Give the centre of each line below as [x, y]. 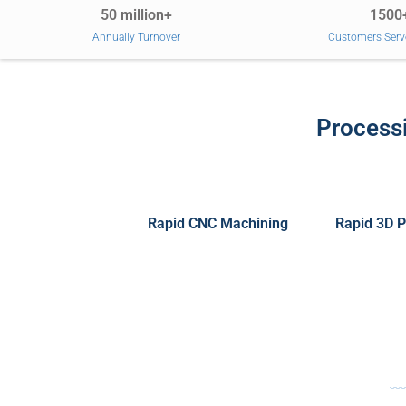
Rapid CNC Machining [218, 223]
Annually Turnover [136, 37]
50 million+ [136, 14]
